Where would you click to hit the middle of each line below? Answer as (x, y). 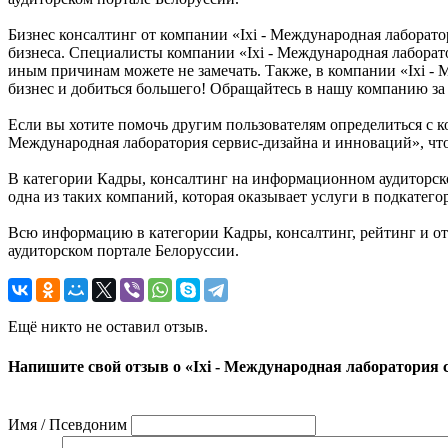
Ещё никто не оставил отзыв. (108, 327)
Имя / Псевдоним (67, 424)
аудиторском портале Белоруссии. (123, 251)
